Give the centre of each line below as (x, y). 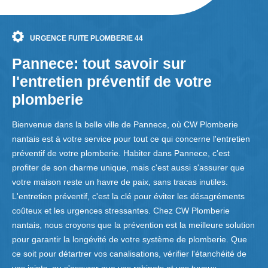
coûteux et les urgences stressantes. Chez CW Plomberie (121, 211)
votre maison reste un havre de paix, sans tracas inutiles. (120, 182)
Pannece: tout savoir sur (99, 64)
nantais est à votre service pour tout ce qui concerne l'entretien (131, 139)
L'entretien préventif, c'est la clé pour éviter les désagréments (128, 197)
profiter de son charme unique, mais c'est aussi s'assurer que (128, 168)
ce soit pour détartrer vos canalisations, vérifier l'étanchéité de (129, 254)
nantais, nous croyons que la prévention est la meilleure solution (133, 225)
